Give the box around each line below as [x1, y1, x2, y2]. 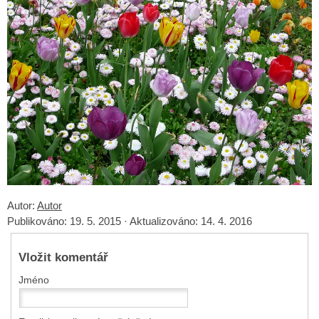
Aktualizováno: [130, 215, 201, 227]
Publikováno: [7, 215, 70, 227]
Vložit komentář [19, 249, 108, 264]
